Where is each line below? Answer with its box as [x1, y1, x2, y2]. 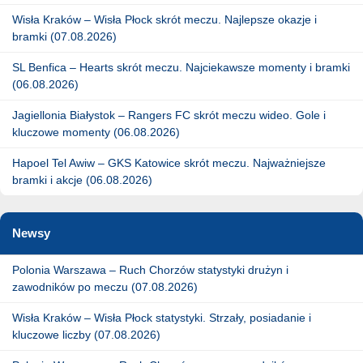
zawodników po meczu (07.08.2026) [12, 280, 198, 293]
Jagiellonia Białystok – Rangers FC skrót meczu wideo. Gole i [12, 108, 326, 122]
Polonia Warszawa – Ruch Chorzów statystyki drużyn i [12, 263, 288, 276]
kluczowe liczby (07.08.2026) [12, 327, 160, 341]
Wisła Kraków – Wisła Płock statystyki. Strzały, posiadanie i [12, 310, 311, 324]
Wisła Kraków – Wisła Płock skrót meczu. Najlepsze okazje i [12, 12, 317, 26]
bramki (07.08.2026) [12, 29, 117, 43]
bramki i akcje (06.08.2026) [12, 173, 152, 186]
